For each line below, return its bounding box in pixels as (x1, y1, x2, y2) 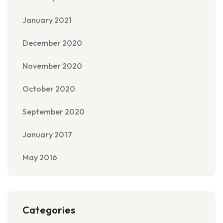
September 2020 (22, 107, 85, 116)
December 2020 (22, 38, 82, 48)
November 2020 (22, 61, 82, 71)
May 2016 (22, 152, 57, 162)
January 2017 (22, 129, 72, 139)
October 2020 (22, 84, 75, 94)
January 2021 (22, 15, 72, 25)
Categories (22, 204, 75, 216)
